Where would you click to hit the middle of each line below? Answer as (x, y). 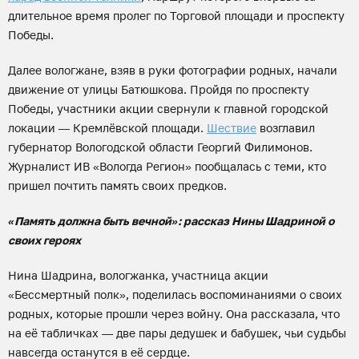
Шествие (232, 128)
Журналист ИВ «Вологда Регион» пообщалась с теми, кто (167, 166)
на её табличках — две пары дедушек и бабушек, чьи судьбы (177, 333)
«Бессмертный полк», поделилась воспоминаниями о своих (175, 294)
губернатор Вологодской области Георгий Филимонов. (160, 147)
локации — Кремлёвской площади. (107, 128)
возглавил (286, 128)
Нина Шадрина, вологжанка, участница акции (138, 275)
